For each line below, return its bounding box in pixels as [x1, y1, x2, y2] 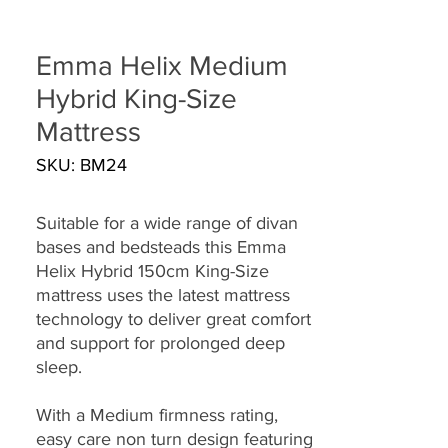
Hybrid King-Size [36, 82, 237, 114]
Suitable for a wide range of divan [36, 212, 298, 233]
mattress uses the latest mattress [36, 284, 290, 305]
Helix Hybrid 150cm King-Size [36, 260, 269, 281]
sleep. [36, 356, 82, 377]
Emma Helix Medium [36, 49, 288, 81]
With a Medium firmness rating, [36, 404, 278, 425]
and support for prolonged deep [36, 332, 285, 353]
